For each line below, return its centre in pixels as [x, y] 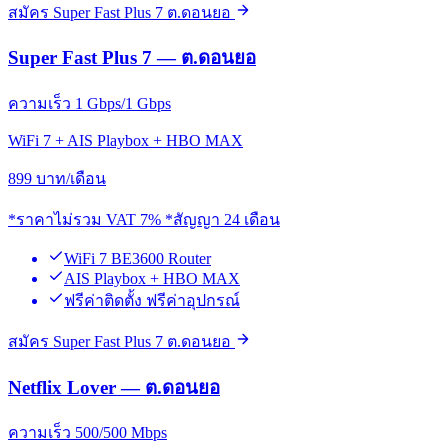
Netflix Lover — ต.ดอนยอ [114, 387]
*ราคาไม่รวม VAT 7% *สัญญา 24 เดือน [144, 219]
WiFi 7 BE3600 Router [137, 258]
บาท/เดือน [71, 178]
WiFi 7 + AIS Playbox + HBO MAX [125, 140]
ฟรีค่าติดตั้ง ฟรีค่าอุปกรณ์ [152, 300]
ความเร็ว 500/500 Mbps [87, 433]
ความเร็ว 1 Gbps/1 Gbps [89, 103]
